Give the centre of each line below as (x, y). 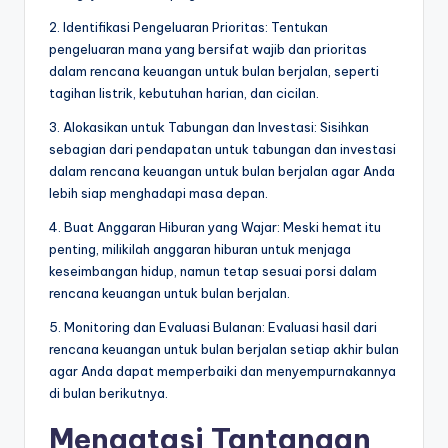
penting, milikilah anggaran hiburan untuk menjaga (200, 249)
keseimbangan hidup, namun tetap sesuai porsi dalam (213, 271)
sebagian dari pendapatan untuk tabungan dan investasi (222, 149)
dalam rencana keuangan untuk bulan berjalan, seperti (214, 71)
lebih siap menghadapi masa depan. (158, 193)
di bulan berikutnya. (108, 393)
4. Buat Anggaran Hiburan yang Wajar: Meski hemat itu (215, 227)
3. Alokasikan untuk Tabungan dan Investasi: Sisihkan (209, 127)
